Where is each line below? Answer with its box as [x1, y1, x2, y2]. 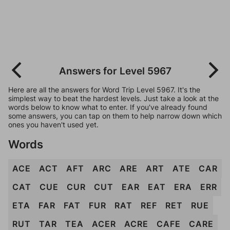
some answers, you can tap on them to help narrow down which [8, 111, 222, 120]
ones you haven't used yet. [8, 120, 99, 129]
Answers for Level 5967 [59, 65, 171, 77]
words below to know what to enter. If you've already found [8, 103, 207, 111]
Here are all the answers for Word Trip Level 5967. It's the [8, 85, 200, 94]
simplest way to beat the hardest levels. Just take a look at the [8, 94, 219, 103]
